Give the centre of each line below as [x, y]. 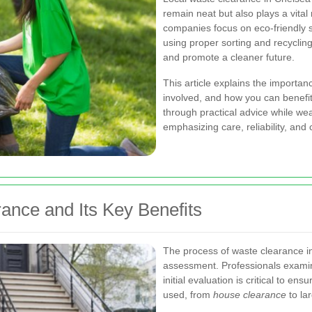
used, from [188, 294]
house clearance [250, 294]
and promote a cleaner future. [229, 57]
